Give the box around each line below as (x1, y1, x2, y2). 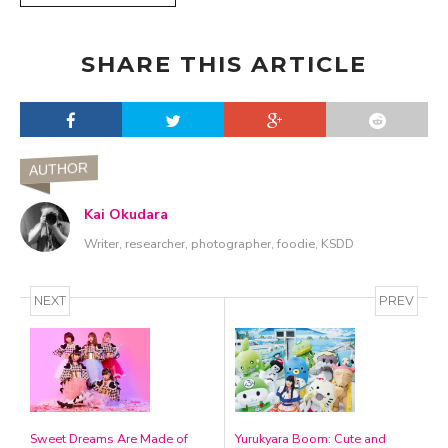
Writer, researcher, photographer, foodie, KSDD (84, 235, 354, 253)
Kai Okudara (84, 205, 168, 225)
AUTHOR (29, 159, 88, 179)
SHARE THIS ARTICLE (81, 50, 367, 79)
